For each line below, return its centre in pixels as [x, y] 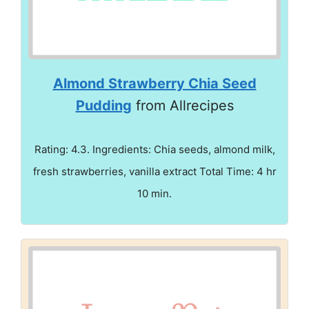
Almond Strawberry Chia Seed [154, 84]
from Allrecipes [182, 106]
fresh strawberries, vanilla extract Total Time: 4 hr [154, 172]
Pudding [103, 106]
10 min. [154, 194]
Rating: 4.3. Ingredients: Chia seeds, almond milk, [154, 150]
